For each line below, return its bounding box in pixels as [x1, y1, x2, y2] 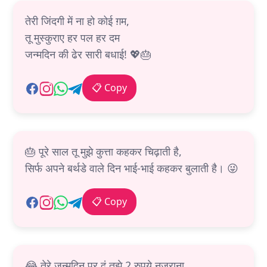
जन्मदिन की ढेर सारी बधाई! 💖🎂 [25, 47, 151, 62]
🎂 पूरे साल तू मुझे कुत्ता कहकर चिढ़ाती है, [25, 144, 182, 159]
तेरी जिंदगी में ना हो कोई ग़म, [25, 14, 129, 29]
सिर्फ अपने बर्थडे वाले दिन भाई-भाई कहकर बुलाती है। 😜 [25, 161, 238, 176]
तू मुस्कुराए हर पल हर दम [25, 30, 120, 45]
